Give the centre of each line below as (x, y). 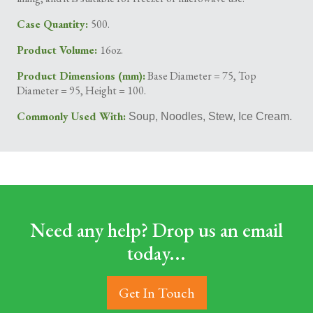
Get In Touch (156, 293)
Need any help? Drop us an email (156, 230)
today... (156, 253)
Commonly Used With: (73, 116)
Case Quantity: (54, 24)
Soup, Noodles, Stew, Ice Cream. (210, 116)
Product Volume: (58, 50)
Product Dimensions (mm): (81, 76)
